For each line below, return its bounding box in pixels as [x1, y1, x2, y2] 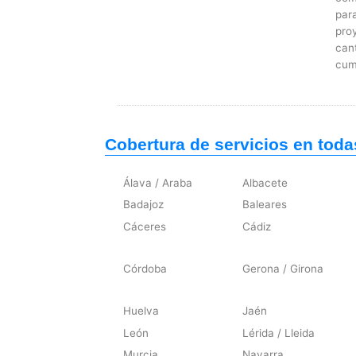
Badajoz [123, 198, 164, 211]
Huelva [123, 304, 160, 318]
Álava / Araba [123, 176, 193, 190]
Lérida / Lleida [242, 326, 315, 339]
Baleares [242, 198, 287, 211]
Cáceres [123, 219, 167, 233]
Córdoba [123, 262, 168, 276]
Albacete [242, 176, 288, 190]
